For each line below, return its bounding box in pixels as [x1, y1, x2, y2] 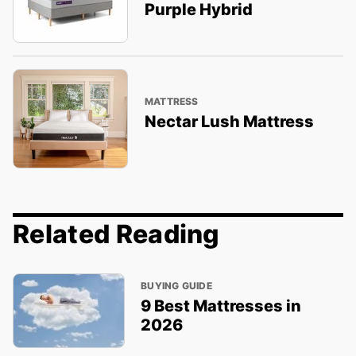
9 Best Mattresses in [141, 296, 302, 315]
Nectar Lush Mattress [144, 112, 314, 132]
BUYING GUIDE [141, 279, 212, 292]
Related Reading [13, 218, 220, 250]
